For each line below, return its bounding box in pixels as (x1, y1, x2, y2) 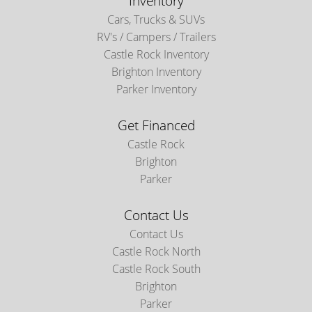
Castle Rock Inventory (103, 47, 209, 63)
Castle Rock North (111, 244, 201, 260)
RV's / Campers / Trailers (96, 29, 216, 45)
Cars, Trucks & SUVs (107, 12, 205, 28)
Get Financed (117, 116, 195, 135)
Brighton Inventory (111, 64, 201, 80)
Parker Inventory (116, 81, 196, 97)
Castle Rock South (111, 261, 201, 277)
